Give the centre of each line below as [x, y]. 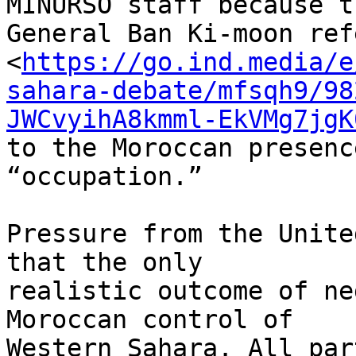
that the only [112, 263]
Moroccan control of [157, 320]
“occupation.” [104, 177]
